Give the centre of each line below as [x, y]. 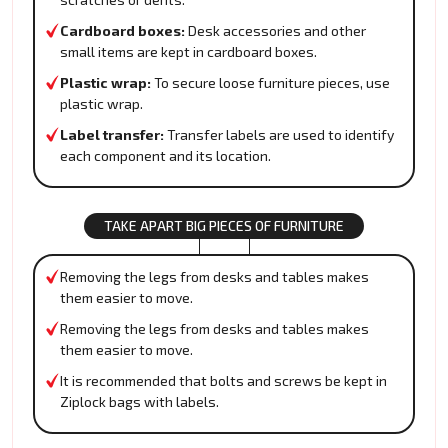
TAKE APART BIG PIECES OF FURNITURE [224, 226]
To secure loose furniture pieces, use [270, 83]
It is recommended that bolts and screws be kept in [223, 381]
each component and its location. [165, 156]
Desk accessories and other [275, 31]
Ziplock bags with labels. [139, 402]
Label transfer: [113, 135]
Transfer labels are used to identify [280, 135]
